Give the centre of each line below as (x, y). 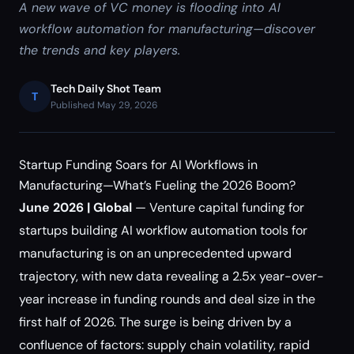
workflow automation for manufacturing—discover (167, 29)
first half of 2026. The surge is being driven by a (155, 322)
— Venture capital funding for (218, 207)
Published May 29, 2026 (104, 105)
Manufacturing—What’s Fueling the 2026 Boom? (157, 185)
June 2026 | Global (75, 207)
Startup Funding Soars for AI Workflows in (138, 165)
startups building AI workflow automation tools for (163, 230)
